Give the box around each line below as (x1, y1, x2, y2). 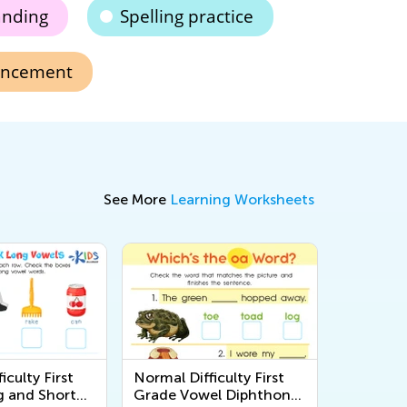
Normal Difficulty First (134, 368, 284, 386)
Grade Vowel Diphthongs (134, 385, 306, 403)
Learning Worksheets (170, 190, 314, 208)
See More (104, 190, 170, 208)
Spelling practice (119, 4, 253, 28)
